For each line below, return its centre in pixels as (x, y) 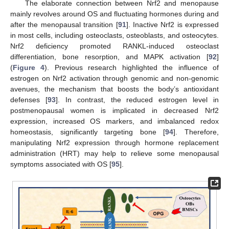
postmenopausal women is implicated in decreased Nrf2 (114, 110)
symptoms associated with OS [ (61, 164)
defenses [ (29, 99)
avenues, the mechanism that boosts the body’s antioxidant (114, 89)
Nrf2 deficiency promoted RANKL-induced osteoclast (114, 46)
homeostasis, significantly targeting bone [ (88, 132)
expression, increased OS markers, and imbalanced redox (114, 121)
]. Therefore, (196, 132)
